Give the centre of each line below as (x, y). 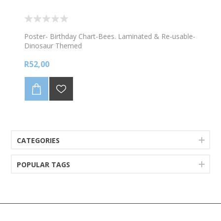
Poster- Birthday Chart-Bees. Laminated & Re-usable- (110, 36)
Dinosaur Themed (53, 46)
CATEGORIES (38, 140)
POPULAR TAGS (44, 165)
